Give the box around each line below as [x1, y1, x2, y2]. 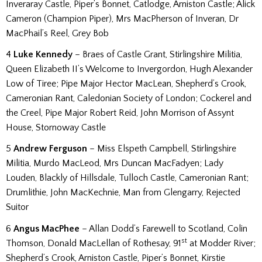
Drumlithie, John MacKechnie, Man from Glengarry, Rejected [6, 187, 240, 198]
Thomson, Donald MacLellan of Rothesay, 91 [6, 237, 181, 249]
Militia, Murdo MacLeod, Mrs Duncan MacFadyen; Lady [6, 158, 223, 169]
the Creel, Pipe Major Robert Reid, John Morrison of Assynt [6, 108, 234, 119]
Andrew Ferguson [13, 143, 87, 154]
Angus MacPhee [13, 223, 80, 234]
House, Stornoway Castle [6, 122, 106, 133]
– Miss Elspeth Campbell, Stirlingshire [87, 143, 236, 154]
